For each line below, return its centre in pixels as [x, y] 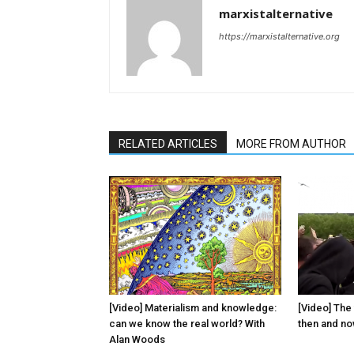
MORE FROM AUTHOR [291, 144]
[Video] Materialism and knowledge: [193, 308]
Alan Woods [137, 340]
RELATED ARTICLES [168, 144]
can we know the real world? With [187, 324]
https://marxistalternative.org [279, 37]
